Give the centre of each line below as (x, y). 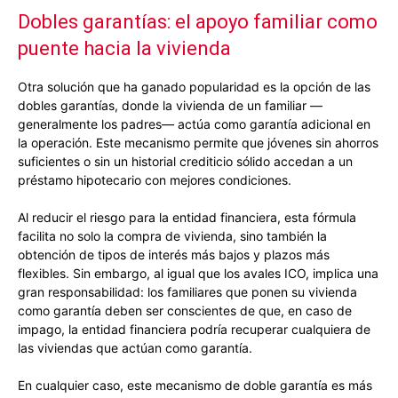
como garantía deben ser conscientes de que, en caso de (185, 311)
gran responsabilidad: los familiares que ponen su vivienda (187, 292)
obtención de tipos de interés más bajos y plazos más (174, 255)
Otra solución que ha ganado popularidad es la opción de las (194, 87)
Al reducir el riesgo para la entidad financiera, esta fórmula (187, 218)
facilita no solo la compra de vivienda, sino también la (172, 236)
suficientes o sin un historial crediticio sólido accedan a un (185, 162)
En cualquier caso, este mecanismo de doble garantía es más (195, 386)
